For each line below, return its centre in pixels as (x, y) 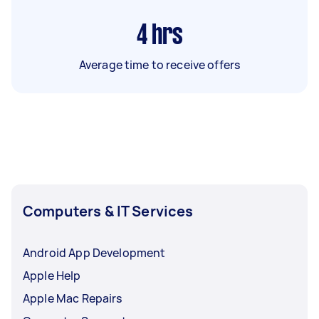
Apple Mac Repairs (73, 298)
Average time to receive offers (159, 64)
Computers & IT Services (108, 211)
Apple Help (52, 275)
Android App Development (94, 252)
